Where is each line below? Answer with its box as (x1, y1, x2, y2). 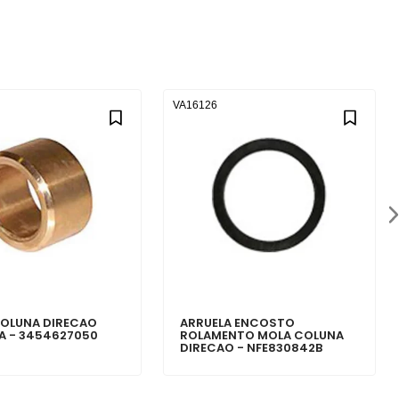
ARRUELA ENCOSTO (180, 314, 296, 332)
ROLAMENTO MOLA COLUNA (180, 327, 345, 345)
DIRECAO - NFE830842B (180, 339, 323, 357)
